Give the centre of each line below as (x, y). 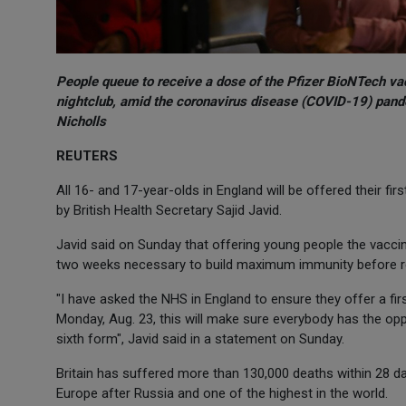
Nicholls (81, 121)
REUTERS (87, 156)
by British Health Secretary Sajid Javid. (169, 210)
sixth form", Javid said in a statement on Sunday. (200, 339)
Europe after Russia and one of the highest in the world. (222, 393)
